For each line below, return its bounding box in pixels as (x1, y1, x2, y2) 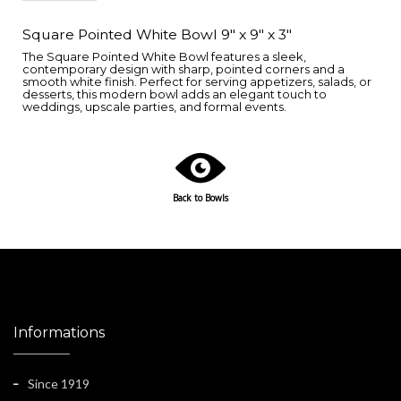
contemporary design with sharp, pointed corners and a (22, 62, 345, 76)
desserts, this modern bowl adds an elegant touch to (22, 87, 327, 101)
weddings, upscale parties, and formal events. (22, 99, 286, 114)
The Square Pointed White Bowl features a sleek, (22, 49, 306, 64)
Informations (13, 323, 105, 341)
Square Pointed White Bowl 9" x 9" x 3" (22, 25, 292, 43)
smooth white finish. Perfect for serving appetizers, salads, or (22, 74, 371, 89)
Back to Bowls (173, 191, 228, 204)
